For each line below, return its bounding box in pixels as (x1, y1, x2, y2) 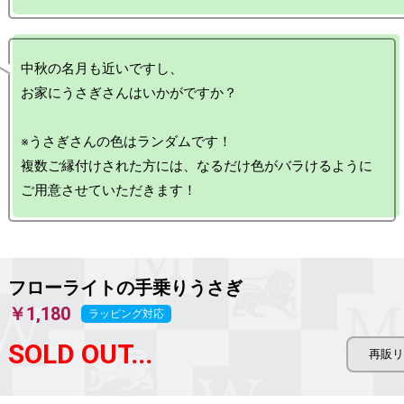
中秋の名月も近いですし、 (21, 60, 183, 77)
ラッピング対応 (88, 308, 164, 320)
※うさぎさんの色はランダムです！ (21, 133, 232, 150)
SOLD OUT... (8, 338, 152, 370)
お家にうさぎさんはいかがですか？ (21, 85, 237, 101)
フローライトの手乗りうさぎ (8, 277, 243, 298)
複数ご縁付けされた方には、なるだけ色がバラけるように (21, 158, 372, 174)
